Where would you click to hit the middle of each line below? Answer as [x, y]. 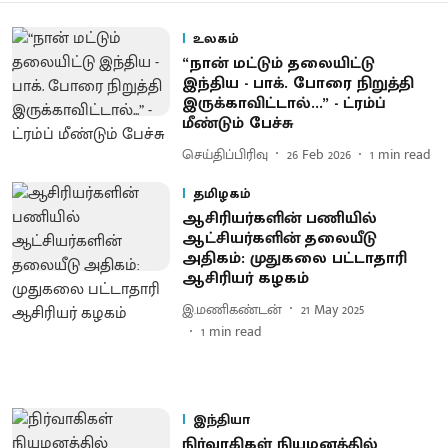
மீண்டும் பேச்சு [237, 123]
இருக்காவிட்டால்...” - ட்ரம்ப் [283, 103]
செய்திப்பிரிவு [224, 154]
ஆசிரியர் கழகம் [245, 278]
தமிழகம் [221, 193]
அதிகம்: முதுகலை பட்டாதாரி [294, 258]
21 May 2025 [332, 309]
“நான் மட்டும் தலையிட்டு [278, 63]
